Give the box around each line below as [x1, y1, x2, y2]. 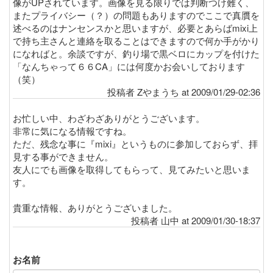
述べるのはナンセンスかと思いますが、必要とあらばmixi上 [13, 21, 258, 34]
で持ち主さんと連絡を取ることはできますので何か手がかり [13, 34, 260, 47]
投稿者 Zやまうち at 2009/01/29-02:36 [107, 85, 260, 98]
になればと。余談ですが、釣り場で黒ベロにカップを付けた [13, 46, 260, 60]
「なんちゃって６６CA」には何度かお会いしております [13, 59, 245, 73]
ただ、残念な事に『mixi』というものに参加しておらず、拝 [13, 136, 258, 150]
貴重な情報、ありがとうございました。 [13, 200, 177, 214]
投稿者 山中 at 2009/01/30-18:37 [131, 213, 260, 227]
